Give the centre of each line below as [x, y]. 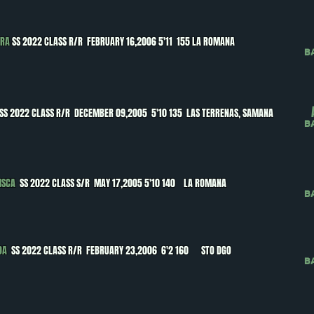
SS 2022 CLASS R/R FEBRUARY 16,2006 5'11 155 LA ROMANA [123, 42]
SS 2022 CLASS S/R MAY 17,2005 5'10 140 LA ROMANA [123, 183]
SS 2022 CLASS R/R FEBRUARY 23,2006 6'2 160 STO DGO [120, 251]
